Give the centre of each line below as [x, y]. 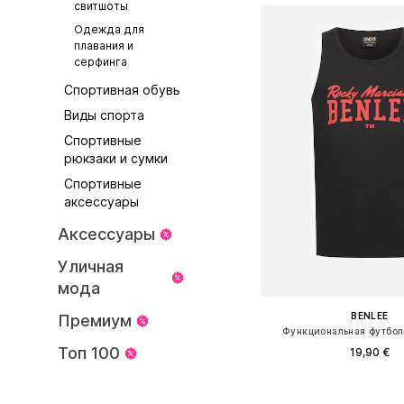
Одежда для [109, 29]
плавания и [103, 46]
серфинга [100, 62]
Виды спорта [105, 115]
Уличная [91, 266]
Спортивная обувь [123, 90]
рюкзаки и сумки [116, 158]
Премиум [95, 321]
